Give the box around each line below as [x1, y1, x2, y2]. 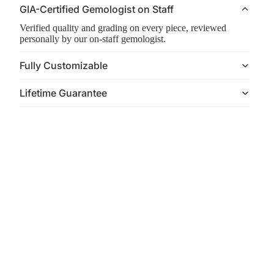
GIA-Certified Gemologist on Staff [20, 2, 174, 15]
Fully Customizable [20, 59, 108, 72]
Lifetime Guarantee [20, 86, 107, 99]
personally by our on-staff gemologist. [20, 34, 166, 44]
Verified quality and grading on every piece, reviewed [20, 23, 226, 33]
